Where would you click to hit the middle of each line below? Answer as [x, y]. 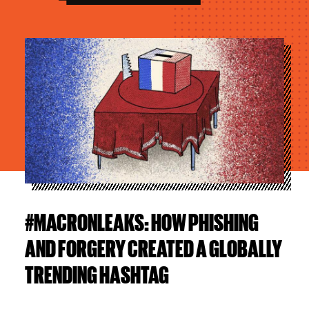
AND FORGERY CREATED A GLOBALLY [153, 248]
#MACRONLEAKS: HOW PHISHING [141, 222]
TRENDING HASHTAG [97, 274]
